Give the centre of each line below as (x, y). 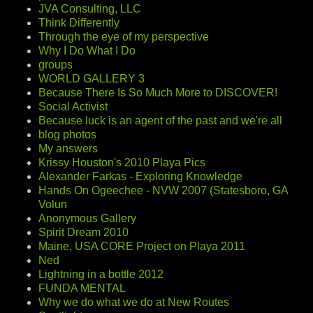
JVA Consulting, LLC (90, 8)
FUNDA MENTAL (82, 288)
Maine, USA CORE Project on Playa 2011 (142, 246)
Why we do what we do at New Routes (134, 302)
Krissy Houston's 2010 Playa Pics (122, 162)
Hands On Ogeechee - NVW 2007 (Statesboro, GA (163, 190)
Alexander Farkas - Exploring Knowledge (140, 176)
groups (56, 64)
